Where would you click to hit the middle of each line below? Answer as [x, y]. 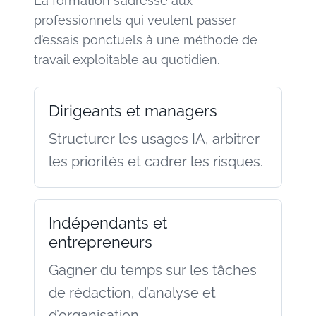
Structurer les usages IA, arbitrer [154, 139]
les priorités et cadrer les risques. [156, 161]
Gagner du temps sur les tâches [153, 270]
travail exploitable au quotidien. [127, 59]
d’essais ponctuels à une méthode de [146, 39]
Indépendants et [108, 223]
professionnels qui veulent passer [135, 20]
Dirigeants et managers [133, 110]
